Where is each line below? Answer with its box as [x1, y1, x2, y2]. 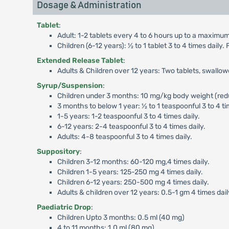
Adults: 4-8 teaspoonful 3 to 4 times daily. [57, 132, 192, 142]
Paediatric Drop [36, 203, 91, 212]
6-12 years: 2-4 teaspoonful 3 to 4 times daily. [57, 122, 205, 131]
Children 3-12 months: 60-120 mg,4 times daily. [57, 157, 210, 167]
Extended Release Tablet [36, 56, 123, 65]
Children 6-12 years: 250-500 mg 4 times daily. [57, 178, 209, 187]
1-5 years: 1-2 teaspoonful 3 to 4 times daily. [57, 112, 200, 121]
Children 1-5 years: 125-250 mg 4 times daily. [57, 168, 203, 177]
